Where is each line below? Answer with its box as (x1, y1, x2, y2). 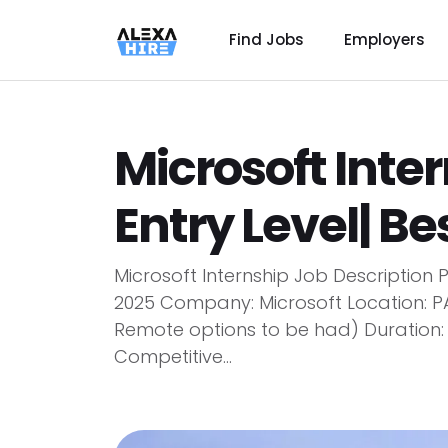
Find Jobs (228, 29, 304, 50)
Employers (343, 29, 425, 50)
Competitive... (114, 344, 232, 369)
